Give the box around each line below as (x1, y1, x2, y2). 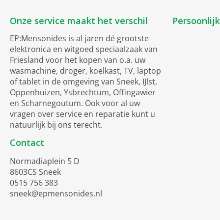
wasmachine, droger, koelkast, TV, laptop (10, 65, 161, 76)
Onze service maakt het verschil (10, 14, 148, 27)
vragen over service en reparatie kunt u (10, 108, 155, 119)
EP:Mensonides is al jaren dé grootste (10, 32, 149, 44)
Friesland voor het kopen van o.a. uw (10, 54, 145, 65)
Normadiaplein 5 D (10, 155, 80, 166)
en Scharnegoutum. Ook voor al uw (10, 97, 140, 109)
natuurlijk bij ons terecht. (10, 119, 103, 130)
